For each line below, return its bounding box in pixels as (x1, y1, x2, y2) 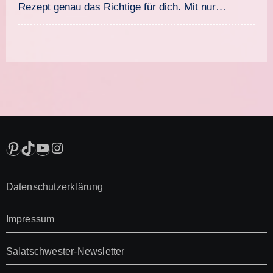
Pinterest (5, 138, 64, 155)
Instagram (49, 138, 115, 155)
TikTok (19, 138, 62, 155)
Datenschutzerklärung (5, 181, 104, 192)
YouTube (34, 138, 92, 155)
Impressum (5, 213, 55, 224)
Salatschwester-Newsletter (5, 246, 125, 257)
